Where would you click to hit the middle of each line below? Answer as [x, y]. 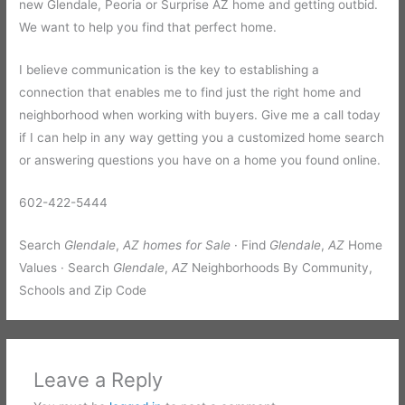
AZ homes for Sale [177, 245]
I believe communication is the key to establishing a [170, 70]
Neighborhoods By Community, [281, 267]
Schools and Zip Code [83, 290]
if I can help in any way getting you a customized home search [202, 138]
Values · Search [66, 267]
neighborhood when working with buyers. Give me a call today [200, 115]
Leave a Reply [98, 380]
